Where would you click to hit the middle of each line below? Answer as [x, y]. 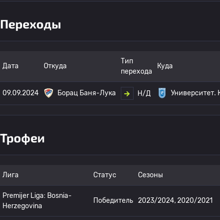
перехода [137, 71]
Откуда [55, 66]
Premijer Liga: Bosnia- [37, 196]
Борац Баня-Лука [87, 93]
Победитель [113, 201]
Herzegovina [22, 206]
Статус [105, 175]
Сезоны [151, 175]
